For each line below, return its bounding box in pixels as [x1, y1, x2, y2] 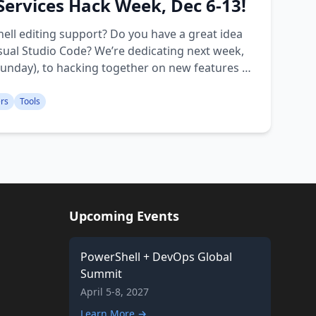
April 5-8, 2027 [80, 285, 149, 298]
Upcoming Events [69, 207, 179, 224]
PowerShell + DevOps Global [80, 249, 232, 265]
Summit [80, 266, 122, 281]
